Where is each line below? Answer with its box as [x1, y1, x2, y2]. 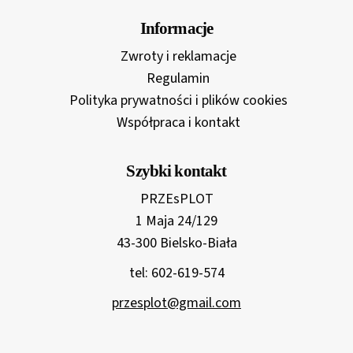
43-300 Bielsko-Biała [116, 233, 237, 254]
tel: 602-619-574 [128, 263, 225, 284]
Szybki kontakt [126, 162, 227, 181]
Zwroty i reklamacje [120, 46, 236, 67]
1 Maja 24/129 [136, 211, 217, 232]
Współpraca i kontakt [116, 113, 240, 133]
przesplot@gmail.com [112, 293, 241, 314]
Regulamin [147, 69, 210, 89]
